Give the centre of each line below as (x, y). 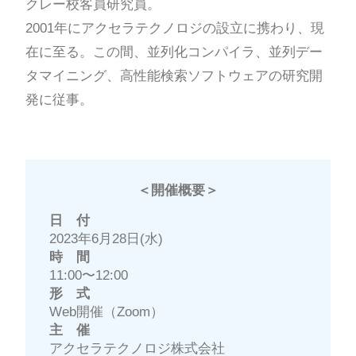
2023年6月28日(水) (106, 238)
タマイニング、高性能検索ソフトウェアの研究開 (174, 76)
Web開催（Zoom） (106, 311)
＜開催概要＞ (178, 191)
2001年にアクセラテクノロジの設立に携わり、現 (174, 29)
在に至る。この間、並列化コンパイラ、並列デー (174, 52)
